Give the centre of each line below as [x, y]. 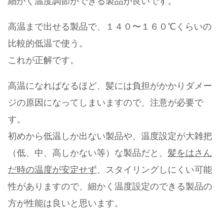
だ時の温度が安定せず [52, 170]
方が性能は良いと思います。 [66, 203]
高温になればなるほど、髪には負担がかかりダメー [110, 86]
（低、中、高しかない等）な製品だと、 [88, 153]
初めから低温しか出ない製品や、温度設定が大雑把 [110, 136]
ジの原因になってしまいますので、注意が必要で [106, 103]
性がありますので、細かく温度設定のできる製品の [110, 187]
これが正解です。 [43, 60]
